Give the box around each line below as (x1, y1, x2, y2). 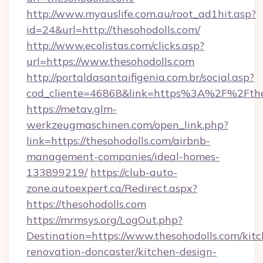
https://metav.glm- (26, 102, 117, 116)
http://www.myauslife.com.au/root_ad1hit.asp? (26, 7, 256, 21)
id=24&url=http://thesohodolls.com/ (26, 23, 200, 36)
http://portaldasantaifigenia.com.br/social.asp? (26, 70, 254, 84)
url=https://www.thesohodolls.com (26, 55, 194, 68)
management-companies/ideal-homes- (26, 150, 220, 163)
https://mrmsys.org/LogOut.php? (26, 213, 183, 227)
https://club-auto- (90, 166, 177, 179)
